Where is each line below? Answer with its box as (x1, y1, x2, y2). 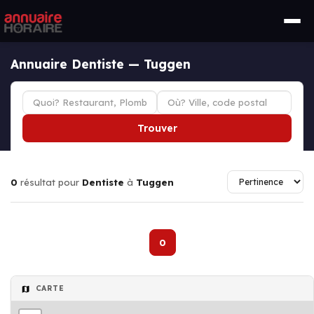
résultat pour (18, 176, 82, 188)
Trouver (137, 122, 177, 135)
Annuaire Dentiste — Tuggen (11, 56, 191, 71)
